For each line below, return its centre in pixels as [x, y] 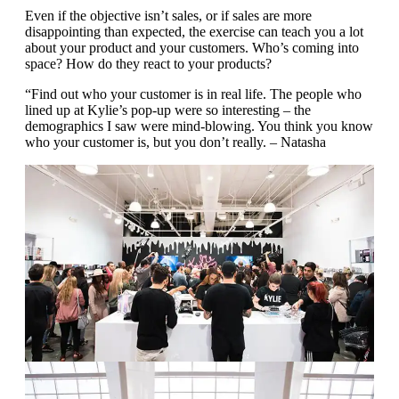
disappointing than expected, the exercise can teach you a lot [194, 32]
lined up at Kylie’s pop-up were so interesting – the [168, 110]
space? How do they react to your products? [148, 64]
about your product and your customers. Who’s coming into [192, 48]
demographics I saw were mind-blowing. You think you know [199, 126]
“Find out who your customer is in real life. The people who [193, 94]
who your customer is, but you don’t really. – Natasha [175, 142]
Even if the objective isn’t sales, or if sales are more [168, 16]
